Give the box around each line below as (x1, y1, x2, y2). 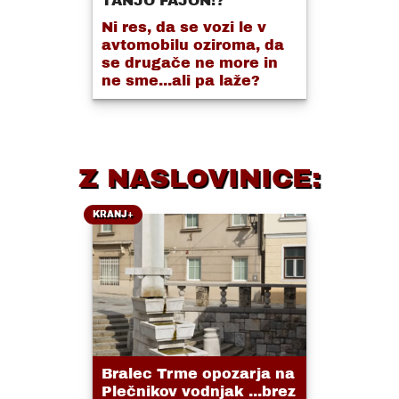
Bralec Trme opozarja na (102, 365, 295, 381)
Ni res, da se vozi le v (102, 19, 266, 35)
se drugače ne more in (102, 54, 278, 70)
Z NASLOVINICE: (78, 163, 321, 192)
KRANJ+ (93, 208, 134, 219)
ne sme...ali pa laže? (102, 72, 260, 88)
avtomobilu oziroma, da (102, 37, 284, 53)
